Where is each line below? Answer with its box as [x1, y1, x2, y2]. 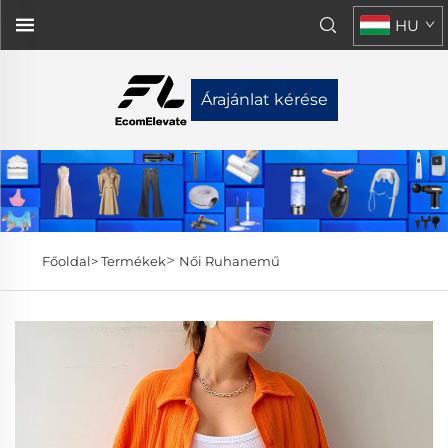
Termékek [100, 252, 166, 269]
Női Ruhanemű [178, 252, 280, 269]
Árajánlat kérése [200, 90, 328, 109]
